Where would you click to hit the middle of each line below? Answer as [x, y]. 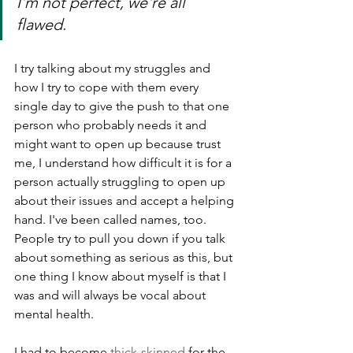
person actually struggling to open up [121, 182]
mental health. [54, 314]
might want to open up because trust [119, 144]
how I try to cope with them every [108, 87]
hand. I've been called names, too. [112, 220]
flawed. [43, 25]
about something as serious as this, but [125, 258]
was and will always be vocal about [111, 295]
